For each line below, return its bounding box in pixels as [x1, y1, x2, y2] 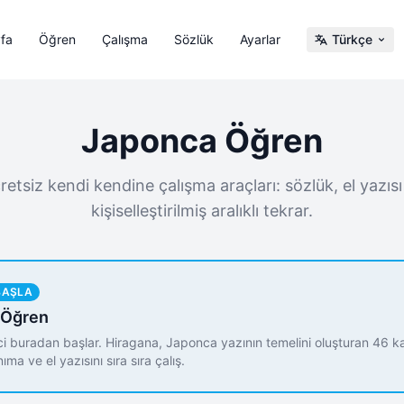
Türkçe [332, 32, 372, 47]
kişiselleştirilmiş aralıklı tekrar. [91, 201, 313, 220]
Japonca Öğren [81, 121, 323, 161]
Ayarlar [239, 32, 280, 47]
